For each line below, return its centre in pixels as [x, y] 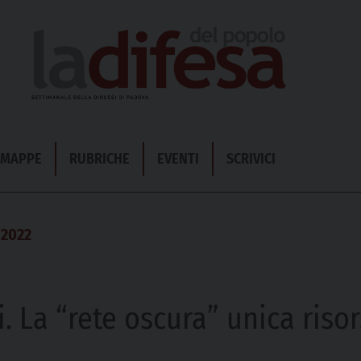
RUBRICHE [100, 159]
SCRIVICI [251, 159]
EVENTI [178, 159]
